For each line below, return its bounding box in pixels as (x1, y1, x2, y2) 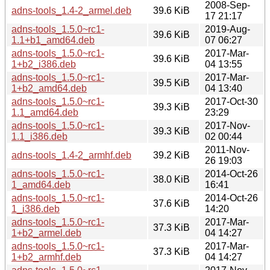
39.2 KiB (153, 149, 190, 160)
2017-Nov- (205, 120, 250, 131)
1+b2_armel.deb (11, 227, 81, 238)
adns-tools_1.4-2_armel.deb (11, 5, 131, 16)
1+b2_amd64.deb (11, 83, 87, 93)
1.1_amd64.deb (11, 107, 78, 118)
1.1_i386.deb (11, 131, 67, 142)
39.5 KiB (153, 77, 190, 88)
